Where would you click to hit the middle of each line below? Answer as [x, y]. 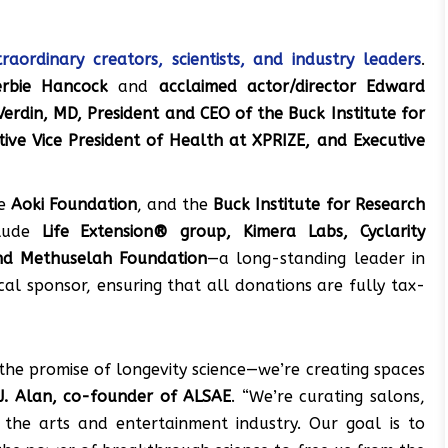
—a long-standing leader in [316, 259]
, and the [175, 205]
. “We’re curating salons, [328, 397]
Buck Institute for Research [319, 205]
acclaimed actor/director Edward [291, 87]
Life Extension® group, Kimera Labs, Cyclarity [233, 232]
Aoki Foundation [73, 205]
